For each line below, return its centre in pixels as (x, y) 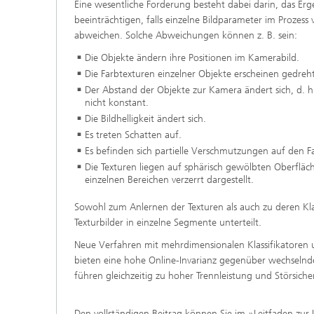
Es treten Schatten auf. (133, 135)
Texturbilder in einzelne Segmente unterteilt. (168, 223)
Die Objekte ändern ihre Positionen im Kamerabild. (192, 57)
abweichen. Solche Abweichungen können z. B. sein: (186, 35)
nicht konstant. (117, 102)
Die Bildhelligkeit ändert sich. (145, 118)
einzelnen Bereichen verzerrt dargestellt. (169, 179)
